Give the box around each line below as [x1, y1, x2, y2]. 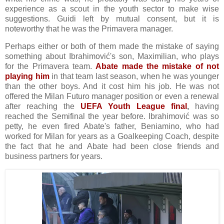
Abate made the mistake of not [95, 62, 219, 71]
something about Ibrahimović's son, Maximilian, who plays [5, 52, 219, 61]
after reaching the [5, 102, 74, 111]
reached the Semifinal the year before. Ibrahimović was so [5, 112, 219, 121]
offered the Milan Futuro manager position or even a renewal [5, 92, 219, 101]
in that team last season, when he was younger [49, 72, 219, 81]
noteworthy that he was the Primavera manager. [5, 24, 173, 33]
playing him [5, 72, 49, 81]
